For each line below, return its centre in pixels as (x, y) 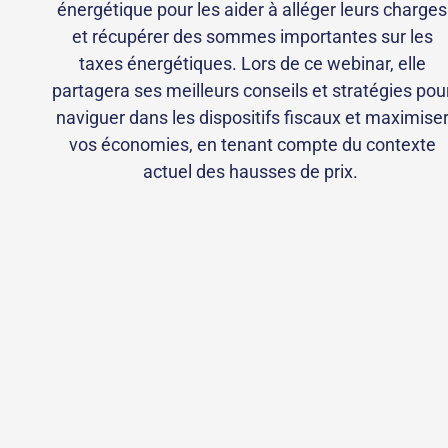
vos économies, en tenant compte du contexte (252, 145)
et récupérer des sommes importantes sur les (252, 37)
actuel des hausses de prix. (252, 172)
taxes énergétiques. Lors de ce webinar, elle (252, 64)
